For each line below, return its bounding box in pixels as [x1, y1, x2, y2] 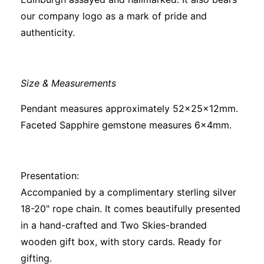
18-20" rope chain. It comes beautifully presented [21, 203, 240, 215]
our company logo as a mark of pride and [21, 10, 207, 22]
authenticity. [21, 27, 75, 39]
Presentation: [21, 170, 79, 182]
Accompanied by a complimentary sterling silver [21, 186, 236, 199]
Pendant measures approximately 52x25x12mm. [21, 103, 238, 115]
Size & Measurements [21, 77, 116, 90]
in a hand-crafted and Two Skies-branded [21, 219, 207, 232]
